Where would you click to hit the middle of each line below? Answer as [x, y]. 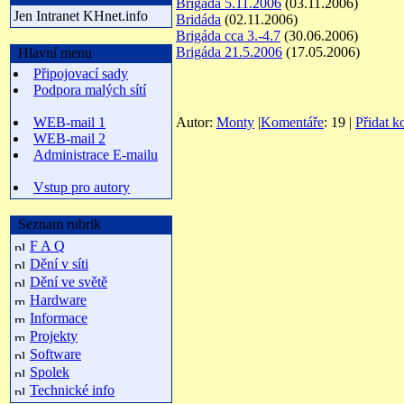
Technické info [72, 390]
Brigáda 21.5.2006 [229, 52]
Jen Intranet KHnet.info [81, 16]
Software [55, 354]
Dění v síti [59, 264]
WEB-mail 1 [69, 122]
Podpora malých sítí [90, 90]
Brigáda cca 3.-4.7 [228, 36]
